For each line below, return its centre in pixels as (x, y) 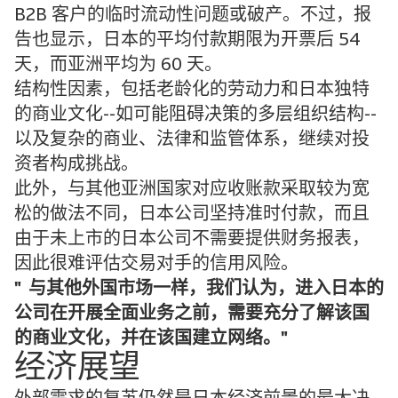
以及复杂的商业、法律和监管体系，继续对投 (192, 140)
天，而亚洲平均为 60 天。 (118, 65)
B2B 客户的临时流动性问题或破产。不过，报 (193, 16)
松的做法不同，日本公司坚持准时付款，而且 (192, 215)
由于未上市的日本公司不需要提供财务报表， (192, 239)
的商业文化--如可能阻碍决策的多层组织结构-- (195, 115)
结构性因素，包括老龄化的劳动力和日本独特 (192, 90)
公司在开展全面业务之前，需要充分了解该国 (192, 314)
